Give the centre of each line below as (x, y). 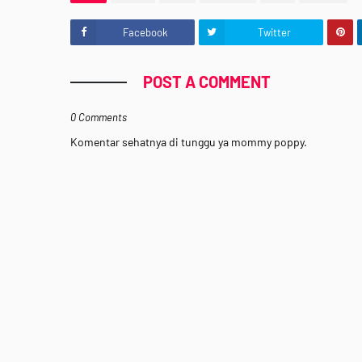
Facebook (145, 32)
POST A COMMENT (207, 82)
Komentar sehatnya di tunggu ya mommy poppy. (189, 142)
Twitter (274, 32)
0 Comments (99, 117)
